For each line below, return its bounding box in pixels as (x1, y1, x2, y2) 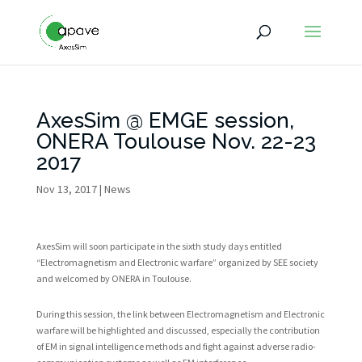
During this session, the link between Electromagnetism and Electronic (36, 308, 325, 320)
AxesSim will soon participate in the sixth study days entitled (36, 240, 282, 252)
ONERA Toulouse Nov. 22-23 (36, 129, 316, 154)
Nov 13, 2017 (36, 182, 97, 196)
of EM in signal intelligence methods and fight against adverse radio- (36, 340, 316, 352)
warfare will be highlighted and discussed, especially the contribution (36, 324, 320, 336)
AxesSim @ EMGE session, (36, 108, 294, 133)
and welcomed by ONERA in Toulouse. (36, 272, 192, 284)
